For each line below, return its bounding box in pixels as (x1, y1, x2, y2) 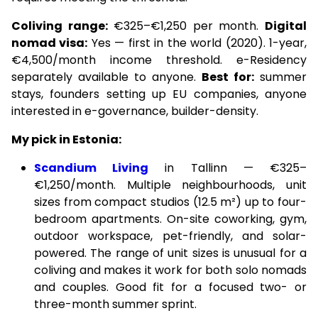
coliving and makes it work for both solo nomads (34, 262, 307, 278)
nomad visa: (11, 35, 88, 51)
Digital (265, 18, 307, 34)
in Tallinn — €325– (148, 160, 307, 176)
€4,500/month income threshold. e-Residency (11, 52, 307, 68)
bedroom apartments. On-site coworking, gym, (34, 211, 307, 227)
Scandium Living (34, 160, 149, 176)
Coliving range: (11, 18, 108, 34)
